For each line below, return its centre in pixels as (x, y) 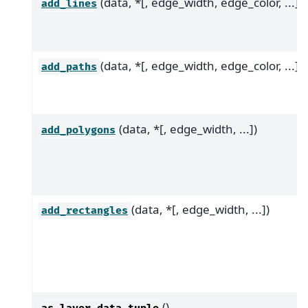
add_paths (69, 67)
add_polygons (78, 130)
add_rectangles (85, 210)
